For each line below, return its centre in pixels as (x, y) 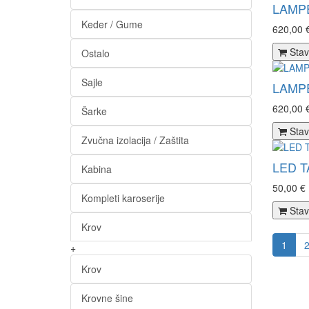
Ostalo (96, 53)
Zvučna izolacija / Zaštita (135, 140)
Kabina (97, 169)
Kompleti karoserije (123, 198)
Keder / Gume (112, 24)
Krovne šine (107, 298)
